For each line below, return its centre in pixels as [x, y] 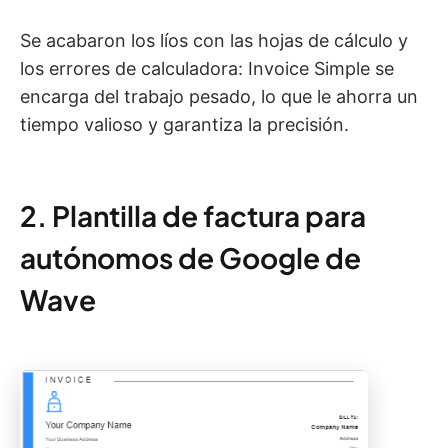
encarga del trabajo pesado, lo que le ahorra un [219, 96]
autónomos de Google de [190, 257]
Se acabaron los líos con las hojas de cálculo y [214, 40]
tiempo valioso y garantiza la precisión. [184, 124]
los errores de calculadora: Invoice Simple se [207, 68]
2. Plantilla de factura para [193, 215]
